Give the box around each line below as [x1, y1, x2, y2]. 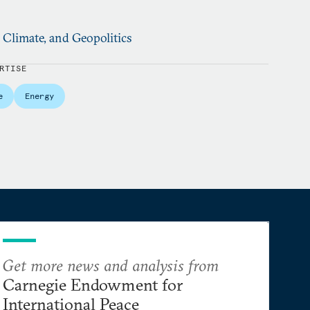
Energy [25, 91, 54, 101]
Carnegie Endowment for [3, 274, 183, 295]
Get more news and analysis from [3, 255, 219, 275]
